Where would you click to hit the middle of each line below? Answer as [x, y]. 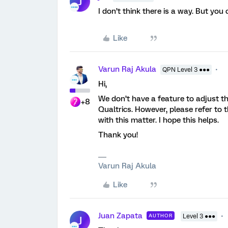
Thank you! [118, 135]
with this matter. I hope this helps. [159, 120]
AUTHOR [161, 216]
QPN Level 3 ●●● [186, 70]
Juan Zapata [120, 216]
